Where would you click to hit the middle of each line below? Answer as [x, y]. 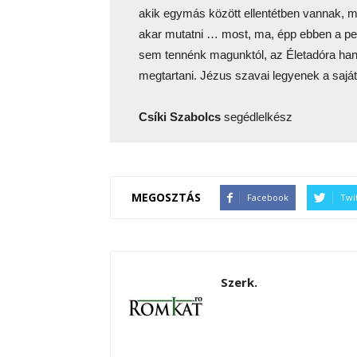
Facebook [268, 197]
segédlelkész [256, 116]
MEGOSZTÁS [166, 197]
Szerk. [239, 282]
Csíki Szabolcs [179, 116]
